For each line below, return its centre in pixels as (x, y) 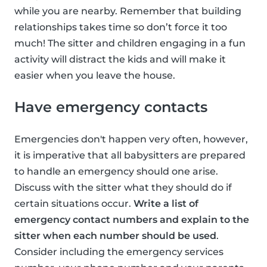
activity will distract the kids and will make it (120, 60)
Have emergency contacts (111, 107)
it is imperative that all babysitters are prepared (130, 156)
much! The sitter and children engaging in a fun (130, 44)
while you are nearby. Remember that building (128, 11)
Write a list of (166, 204)
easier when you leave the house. (95, 76)
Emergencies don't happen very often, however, (131, 139)
